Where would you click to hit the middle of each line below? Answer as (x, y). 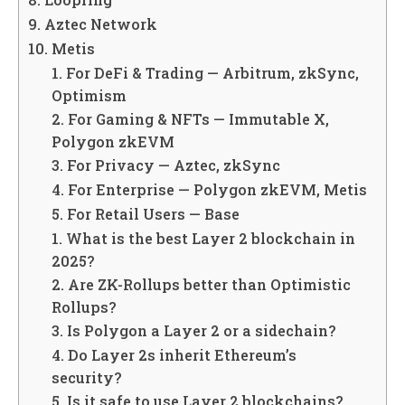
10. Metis (61, 49)
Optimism (89, 96)
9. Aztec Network (93, 24)
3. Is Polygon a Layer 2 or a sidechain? (193, 331)
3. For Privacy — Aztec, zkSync (165, 165)
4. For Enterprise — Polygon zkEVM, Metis (209, 190)
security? (86, 378)
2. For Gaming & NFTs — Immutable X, (190, 119)
